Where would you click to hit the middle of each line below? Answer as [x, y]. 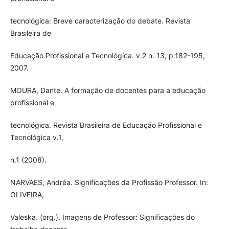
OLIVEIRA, [27, 194]
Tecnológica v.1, [37, 137]
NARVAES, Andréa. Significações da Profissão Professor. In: [109, 182]
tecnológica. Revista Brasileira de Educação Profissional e [106, 125]
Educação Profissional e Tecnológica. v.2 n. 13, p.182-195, [107, 55]
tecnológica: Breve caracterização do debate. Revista [100, 20]
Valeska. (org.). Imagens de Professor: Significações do [102, 217]
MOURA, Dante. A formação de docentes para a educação [108, 90]
